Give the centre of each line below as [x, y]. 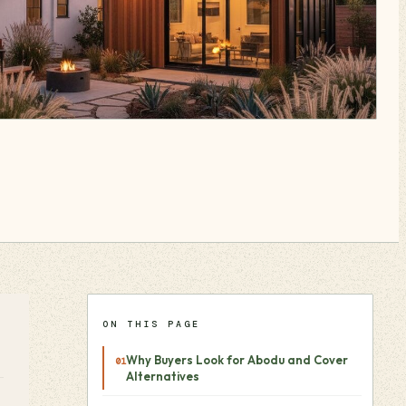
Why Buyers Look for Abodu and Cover [237, 360]
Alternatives [163, 376]
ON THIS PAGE [151, 324]
